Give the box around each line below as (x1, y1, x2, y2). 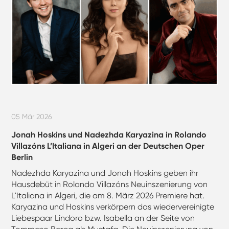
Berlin (11, 152, 33, 162)
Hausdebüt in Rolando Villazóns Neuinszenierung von (11, 179, 208, 189)
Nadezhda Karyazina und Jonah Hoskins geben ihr (11, 168, 199, 178)
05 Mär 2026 (11, 112, 53, 121)
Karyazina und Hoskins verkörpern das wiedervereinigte (11, 201, 215, 212)
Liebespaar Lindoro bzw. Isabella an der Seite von (11, 213, 195, 223)
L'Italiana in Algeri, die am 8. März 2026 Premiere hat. (11, 190, 205, 200)
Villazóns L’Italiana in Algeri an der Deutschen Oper (11, 141, 205, 151)
